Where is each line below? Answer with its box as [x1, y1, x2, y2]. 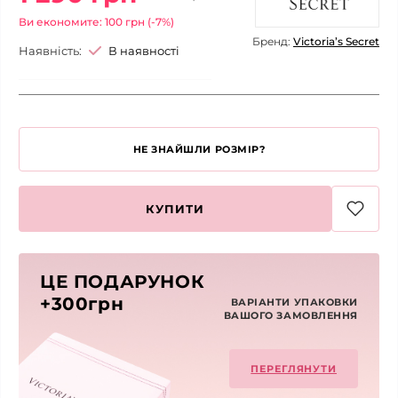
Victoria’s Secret [293, 35, 379, 49]
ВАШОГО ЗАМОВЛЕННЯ [223, 309, 358, 322]
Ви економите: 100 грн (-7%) [19, 15, 174, 29]
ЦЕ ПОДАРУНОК [40, 271, 205, 293]
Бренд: [252, 35, 293, 49]
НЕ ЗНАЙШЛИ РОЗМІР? [132, 143, 266, 156]
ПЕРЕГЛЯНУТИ [251, 362, 337, 376]
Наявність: [19, 44, 82, 59]
